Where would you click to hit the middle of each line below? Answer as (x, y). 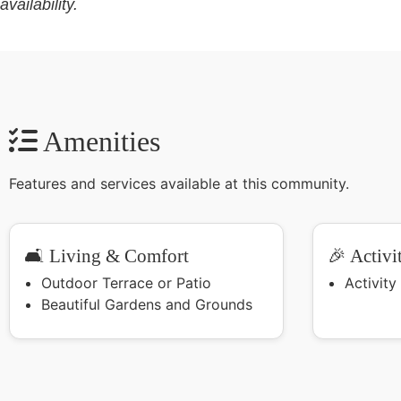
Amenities (99, 141)
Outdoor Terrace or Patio (127, 282)
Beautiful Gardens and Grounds (147, 304)
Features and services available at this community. (179, 183)
